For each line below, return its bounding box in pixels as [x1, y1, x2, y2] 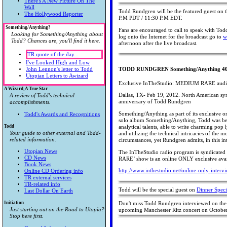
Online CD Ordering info [24, 168, 83, 174]
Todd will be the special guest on [119, 186, 197, 193]
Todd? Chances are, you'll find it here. [11, 37, 100, 44]
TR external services [24, 175, 71, 181]
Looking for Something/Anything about [11, 31, 103, 37]
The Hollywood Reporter [24, 11, 83, 17]
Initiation [4, 200, 24, 205]
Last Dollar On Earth [24, 188, 73, 194]
